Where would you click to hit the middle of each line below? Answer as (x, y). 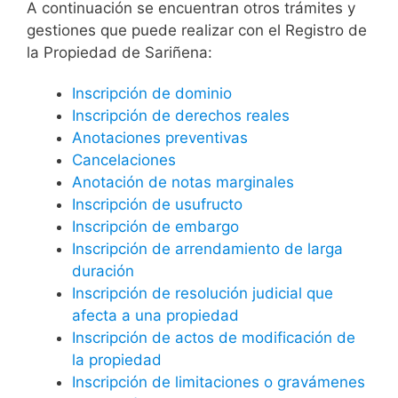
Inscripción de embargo (155, 226)
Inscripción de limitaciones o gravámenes (219, 382)
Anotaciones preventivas (160, 137)
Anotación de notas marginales (183, 182)
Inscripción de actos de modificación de (214, 337)
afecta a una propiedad (155, 315)
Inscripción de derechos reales (181, 115)
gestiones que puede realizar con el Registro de (197, 31)
